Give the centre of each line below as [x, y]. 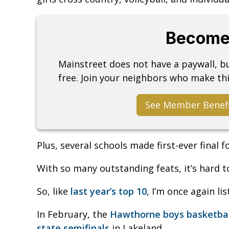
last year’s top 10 [109, 191]
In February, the [73, 214]
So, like [54, 191]
